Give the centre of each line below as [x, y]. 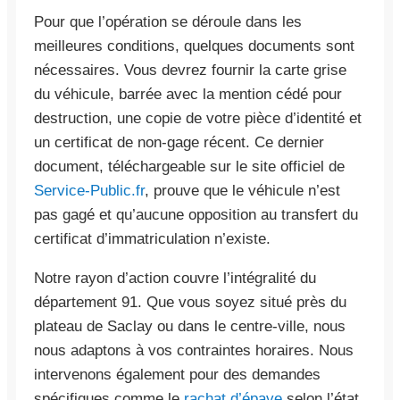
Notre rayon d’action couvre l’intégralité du [175, 278]
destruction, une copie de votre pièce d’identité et [198, 118]
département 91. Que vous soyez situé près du [190, 302]
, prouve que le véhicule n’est [242, 190]
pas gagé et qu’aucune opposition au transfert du [196, 214]
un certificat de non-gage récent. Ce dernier [179, 142]
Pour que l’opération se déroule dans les [168, 21]
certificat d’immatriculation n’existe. [152, 238]
